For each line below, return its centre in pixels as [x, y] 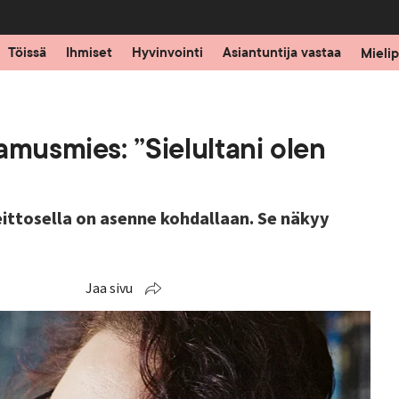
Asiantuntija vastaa [281, 53]
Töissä [27, 53]
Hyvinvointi [167, 53]
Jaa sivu [109, 289]
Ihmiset [89, 53]
